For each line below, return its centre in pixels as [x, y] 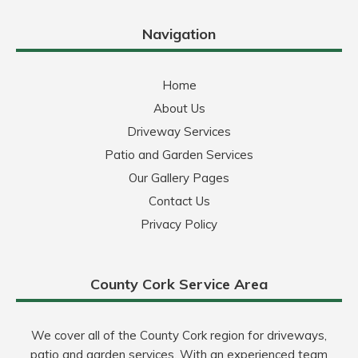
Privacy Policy [179, 225]
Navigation [179, 34]
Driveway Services [179, 132]
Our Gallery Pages [179, 178]
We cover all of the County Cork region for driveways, [179, 336]
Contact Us [179, 201]
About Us [179, 109]
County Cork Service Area [179, 284]
